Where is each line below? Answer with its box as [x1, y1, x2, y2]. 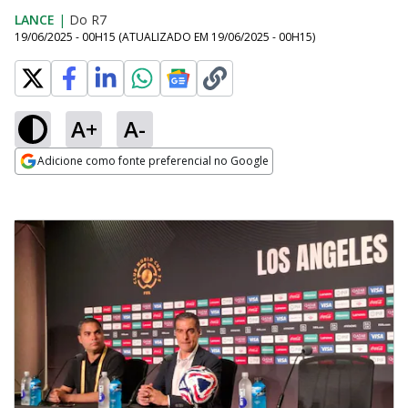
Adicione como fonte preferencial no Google [37, 153, 269, 168]
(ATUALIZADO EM [118, 29, 211, 45]
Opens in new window [15, 176, 163, 196]
